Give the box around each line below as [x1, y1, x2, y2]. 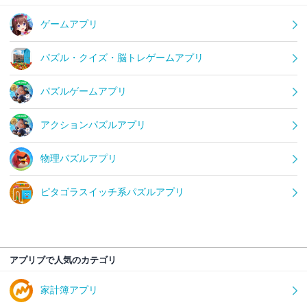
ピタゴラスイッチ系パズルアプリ [40, 186, 184, 198]
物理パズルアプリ [40, 153, 117, 164]
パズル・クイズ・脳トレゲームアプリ [40, 52, 204, 64]
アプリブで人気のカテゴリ [10, 255, 116, 266]
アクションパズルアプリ [40, 119, 146, 131]
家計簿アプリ [40, 284, 98, 296]
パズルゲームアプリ [40, 86, 127, 97]
